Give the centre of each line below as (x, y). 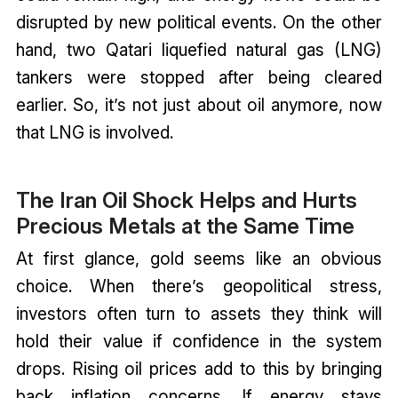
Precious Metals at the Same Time (187, 226)
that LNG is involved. (96, 133)
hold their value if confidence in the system (199, 341)
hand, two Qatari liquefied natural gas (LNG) (199, 50)
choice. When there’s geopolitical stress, (199, 286)
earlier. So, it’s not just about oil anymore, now (199, 105)
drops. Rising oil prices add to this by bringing (199, 368)
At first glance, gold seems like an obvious (199, 258)
